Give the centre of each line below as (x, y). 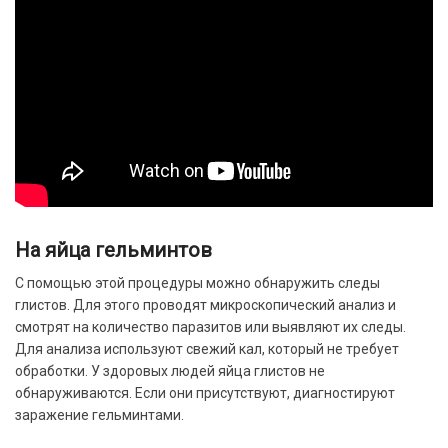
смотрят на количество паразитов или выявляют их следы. (210, 326)
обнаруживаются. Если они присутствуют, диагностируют (205, 392)
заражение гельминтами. (99, 414)
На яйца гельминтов (113, 249)
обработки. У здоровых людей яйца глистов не (170, 370)
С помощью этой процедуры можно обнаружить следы (197, 282)
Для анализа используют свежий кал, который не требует (207, 348)
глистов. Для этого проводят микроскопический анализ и (205, 304)
